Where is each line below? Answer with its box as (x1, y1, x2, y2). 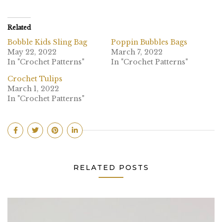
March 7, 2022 (111, 47, 163, 56)
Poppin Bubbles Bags (111, 37, 189, 47)
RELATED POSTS (73, 163, 149, 172)
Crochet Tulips (7, 74, 62, 83)
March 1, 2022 (7, 84, 59, 93)
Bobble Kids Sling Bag (7, 37, 87, 47)
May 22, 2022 (7, 47, 56, 56)
